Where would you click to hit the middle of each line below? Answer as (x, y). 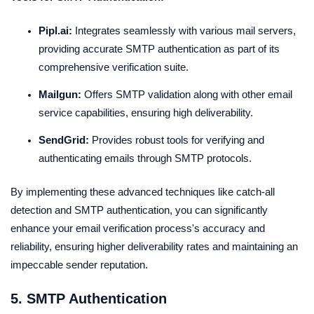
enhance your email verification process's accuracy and (138, 228)
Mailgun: (60, 94)
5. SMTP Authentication (89, 298)
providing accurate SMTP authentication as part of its (159, 49)
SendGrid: (64, 140)
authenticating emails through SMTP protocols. (145, 158)
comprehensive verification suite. (114, 67)
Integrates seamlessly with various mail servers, (184, 30)
